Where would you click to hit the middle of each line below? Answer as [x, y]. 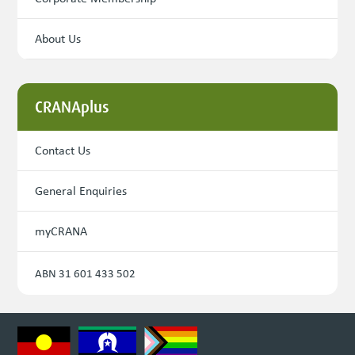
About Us [58, 39]
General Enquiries [81, 191]
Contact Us [63, 151]
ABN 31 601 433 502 [86, 274]
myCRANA [61, 231]
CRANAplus [73, 107]
